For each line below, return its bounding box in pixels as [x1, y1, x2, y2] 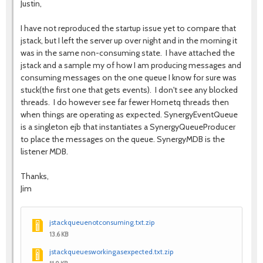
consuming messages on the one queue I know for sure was [21, 72, 237, 83]
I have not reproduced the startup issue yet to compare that [21, 23, 236, 33]
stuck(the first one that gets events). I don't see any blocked [21, 85, 238, 95]
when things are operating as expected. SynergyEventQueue [21, 109, 238, 120]
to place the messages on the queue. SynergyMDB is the [21, 134, 225, 144]
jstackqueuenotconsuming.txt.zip [49, 218, 154, 227]
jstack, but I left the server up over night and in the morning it [21, 35, 237, 46]
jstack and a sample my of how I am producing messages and [21, 60, 241, 70]
